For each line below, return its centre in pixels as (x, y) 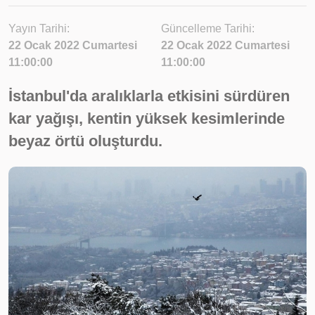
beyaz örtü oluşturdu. (85, 141)
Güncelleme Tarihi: (208, 28)
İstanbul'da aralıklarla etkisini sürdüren (149, 96)
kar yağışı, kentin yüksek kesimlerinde (147, 118)
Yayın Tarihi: (39, 28)
